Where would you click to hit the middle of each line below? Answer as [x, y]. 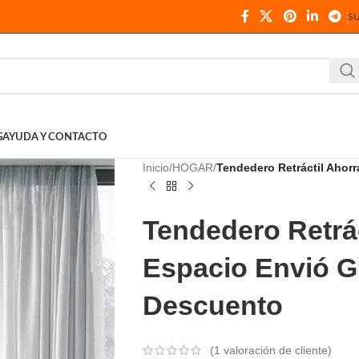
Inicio [155, 167]
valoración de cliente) [276, 351]
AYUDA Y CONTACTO [55, 137]
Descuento [212, 305]
